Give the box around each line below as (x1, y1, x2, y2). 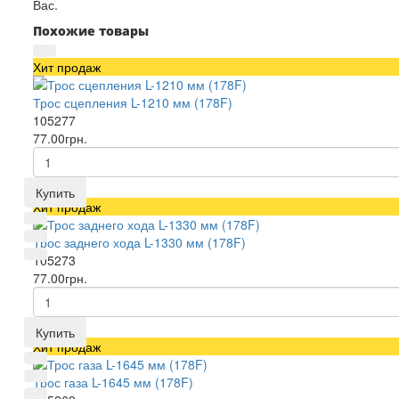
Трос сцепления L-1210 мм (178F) (33, 94, 232, 111)
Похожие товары (33, 22, 149, 39)
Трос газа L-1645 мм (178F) (33, 373, 193, 391)
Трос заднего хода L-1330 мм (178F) (33, 233, 246, 251)
